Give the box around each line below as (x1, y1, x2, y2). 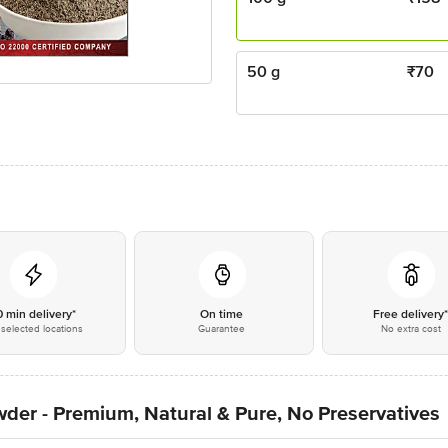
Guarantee (198, 323, 246, 335)
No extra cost (380, 323, 441, 335)
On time (200, 307, 244, 322)
